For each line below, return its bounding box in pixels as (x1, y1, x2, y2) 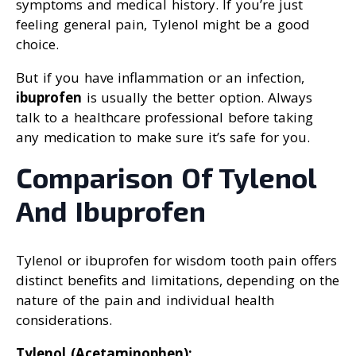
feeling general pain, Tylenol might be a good (16, 15, 310, 34)
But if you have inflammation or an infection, (16, 68, 304, 87)
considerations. (16, 311, 112, 330)
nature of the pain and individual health (16, 291, 274, 310)
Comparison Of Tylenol (16, 161, 316, 195)
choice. (16, 35, 59, 54)
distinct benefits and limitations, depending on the (16, 271, 339, 290)
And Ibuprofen (16, 194, 206, 228)
